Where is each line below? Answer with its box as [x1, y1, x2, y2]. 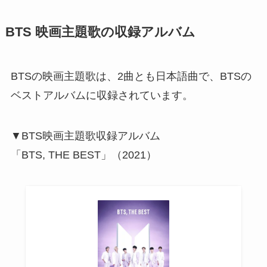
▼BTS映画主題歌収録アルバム [10, 130, 160, 142]
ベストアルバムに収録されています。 [10, 89, 193, 102]
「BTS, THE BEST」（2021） [10, 149, 157, 162]
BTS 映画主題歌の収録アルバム [5, 25, 195, 40]
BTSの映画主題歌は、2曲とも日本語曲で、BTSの [10, 70, 252, 83]
